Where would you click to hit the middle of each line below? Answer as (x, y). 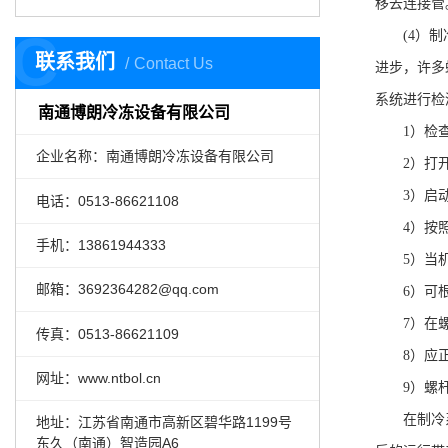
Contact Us (173, 64)
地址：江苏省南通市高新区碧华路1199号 (163, 422)
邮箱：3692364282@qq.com (127, 289)
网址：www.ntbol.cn (98, 378)
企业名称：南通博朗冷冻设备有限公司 (154, 156)
